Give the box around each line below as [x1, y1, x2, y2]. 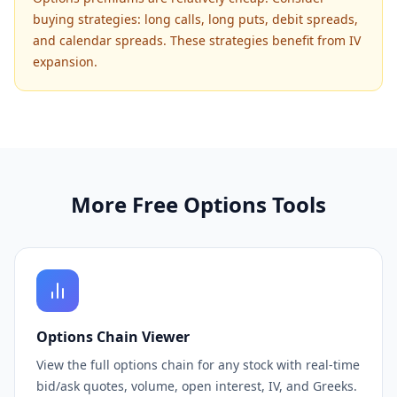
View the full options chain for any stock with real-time [36, 356, 360, 373]
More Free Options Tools [71, 190, 326, 219]
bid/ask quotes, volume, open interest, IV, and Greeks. [36, 378, 357, 394]
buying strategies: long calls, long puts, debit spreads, [33, 11, 358, 27]
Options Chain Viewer [36, 327, 190, 346]
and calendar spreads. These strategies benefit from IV [33, 32, 361, 49]
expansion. [33, 53, 97, 70]
